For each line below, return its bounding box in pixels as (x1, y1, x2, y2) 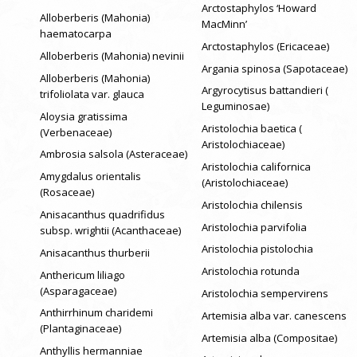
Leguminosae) (201, 99, 269, 114)
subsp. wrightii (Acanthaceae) (40, 223, 181, 238)
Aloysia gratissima (40, 108, 127, 124)
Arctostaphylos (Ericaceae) (201, 38, 329, 53)
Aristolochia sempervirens (201, 286, 328, 301)
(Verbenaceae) (40, 124, 112, 139)
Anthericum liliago (40, 267, 125, 282)
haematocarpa (40, 26, 112, 41)
